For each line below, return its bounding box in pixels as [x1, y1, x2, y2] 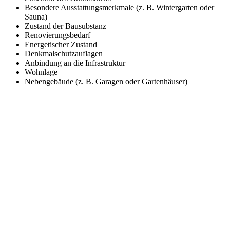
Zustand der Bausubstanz [25, 22, 106, 31]
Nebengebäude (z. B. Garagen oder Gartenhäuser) [25, 77, 187, 86]
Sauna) [25, 12, 47, 22]
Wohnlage [25, 68, 57, 77]
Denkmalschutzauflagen [25, 49, 103, 59]
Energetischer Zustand [25, 40, 97, 49]
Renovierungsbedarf [25, 31, 90, 40]
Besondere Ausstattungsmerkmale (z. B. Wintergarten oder [25, 3, 214, 12]
